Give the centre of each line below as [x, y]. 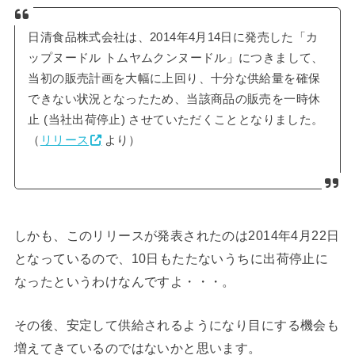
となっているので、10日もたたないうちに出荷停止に [171, 259]
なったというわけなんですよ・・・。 [124, 282]
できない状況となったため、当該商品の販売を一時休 [174, 99]
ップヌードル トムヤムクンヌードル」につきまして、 [176, 58]
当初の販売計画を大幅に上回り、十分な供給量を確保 [174, 79]
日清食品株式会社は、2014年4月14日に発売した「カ [173, 38]
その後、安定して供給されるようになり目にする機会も [177, 325]
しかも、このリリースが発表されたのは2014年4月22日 [177, 236]
